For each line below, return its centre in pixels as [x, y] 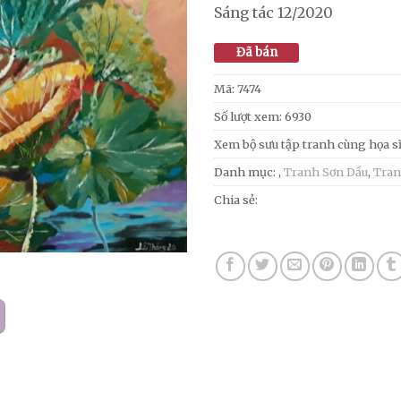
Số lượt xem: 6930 [263, 116]
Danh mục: [246, 171]
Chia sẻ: [236, 199]
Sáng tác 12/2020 [273, 13]
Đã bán [256, 52]
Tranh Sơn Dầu [326, 171]
